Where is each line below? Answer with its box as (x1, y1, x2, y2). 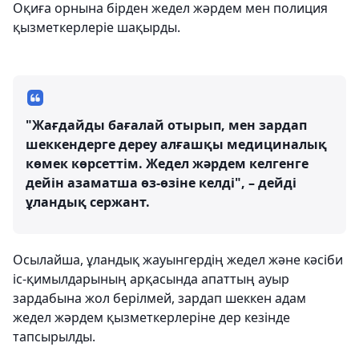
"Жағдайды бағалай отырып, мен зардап (26, 116, 307, 134)
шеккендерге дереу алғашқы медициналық (26, 135, 327, 153)
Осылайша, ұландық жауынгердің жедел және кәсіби (13, 251, 343, 268)
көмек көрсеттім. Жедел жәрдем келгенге (26, 155, 309, 172)
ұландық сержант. (26, 193, 150, 211)
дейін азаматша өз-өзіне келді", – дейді (26, 174, 296, 192)
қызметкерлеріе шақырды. (13, 18, 180, 36)
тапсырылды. (13, 328, 95, 345)
